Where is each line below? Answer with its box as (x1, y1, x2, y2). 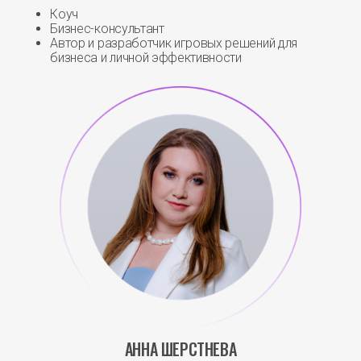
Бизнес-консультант (50, 21, 164, 37)
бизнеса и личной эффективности (50, 50, 242, 66)
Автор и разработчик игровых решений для (50, 35, 297, 52)
